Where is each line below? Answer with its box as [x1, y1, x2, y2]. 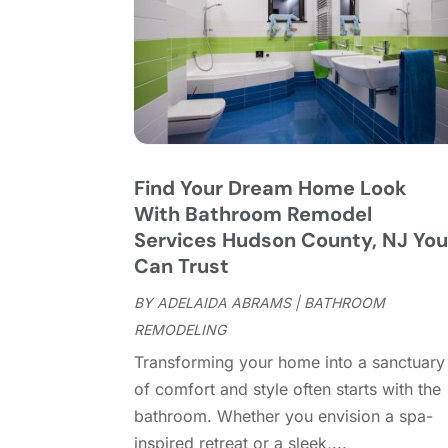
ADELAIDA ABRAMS [157, 294, 292, 312]
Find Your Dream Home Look [134, 175, 408, 202]
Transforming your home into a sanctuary [134, 352, 446, 373]
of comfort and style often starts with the [134, 379, 442, 400]
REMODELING [134, 321, 227, 339]
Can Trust [134, 253, 230, 280]
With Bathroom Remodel [134, 201, 373, 228]
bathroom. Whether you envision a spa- [134, 406, 434, 427]
